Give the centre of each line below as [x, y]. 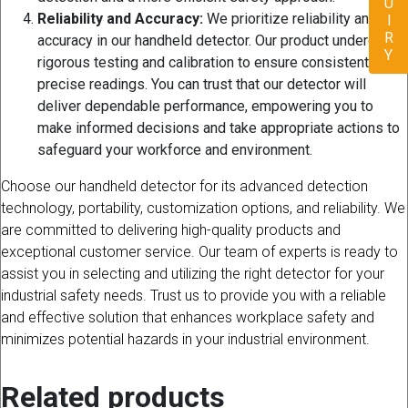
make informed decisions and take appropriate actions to [219, 128]
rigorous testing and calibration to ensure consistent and [216, 63]
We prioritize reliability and [290, 19]
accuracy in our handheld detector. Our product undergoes [219, 41]
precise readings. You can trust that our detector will [202, 85]
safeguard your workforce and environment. [175, 150]
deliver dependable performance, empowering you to [205, 107]
